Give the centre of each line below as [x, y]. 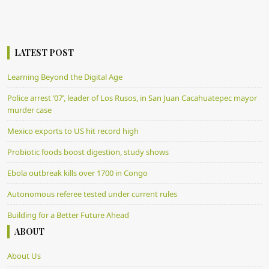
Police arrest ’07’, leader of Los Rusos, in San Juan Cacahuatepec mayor [132, 98]
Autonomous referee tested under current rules [92, 194]
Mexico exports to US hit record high [73, 131]
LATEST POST [44, 53]
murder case [29, 110]
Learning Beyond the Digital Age [65, 77]
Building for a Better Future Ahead [68, 215]
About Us [24, 256]
